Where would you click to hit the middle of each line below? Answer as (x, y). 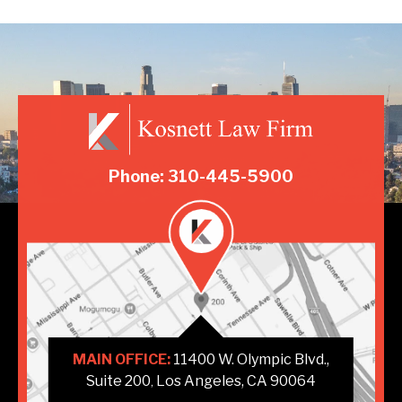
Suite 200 (118, 381)
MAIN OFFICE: (121, 360)
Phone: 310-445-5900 (201, 177)
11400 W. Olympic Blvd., (249, 360)
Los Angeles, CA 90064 (236, 381)
